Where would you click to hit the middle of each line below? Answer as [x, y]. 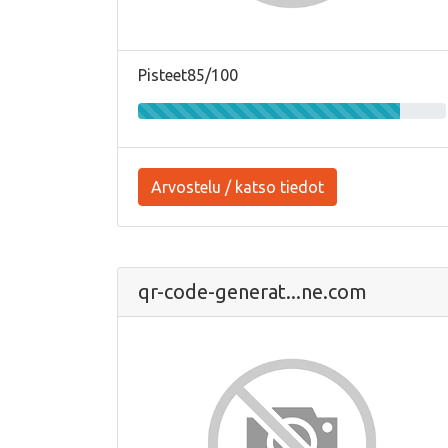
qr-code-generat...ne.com [252, 291]
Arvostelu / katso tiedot [237, 186]
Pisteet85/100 [188, 74]
